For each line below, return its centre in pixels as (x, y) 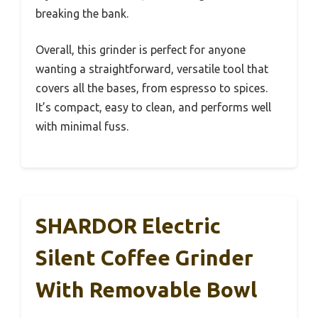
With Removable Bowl (146, 289)
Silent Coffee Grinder (144, 257)
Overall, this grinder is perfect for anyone (141, 49)
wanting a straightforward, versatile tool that (152, 68)
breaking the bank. (82, 13)
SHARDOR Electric (128, 225)
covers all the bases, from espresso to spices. (152, 88)
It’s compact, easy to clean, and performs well (153, 107)
